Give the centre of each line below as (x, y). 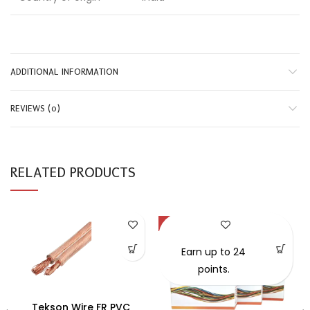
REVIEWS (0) (35, 109)
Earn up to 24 (214, 252)
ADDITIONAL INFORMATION (64, 72)
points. (213, 270)
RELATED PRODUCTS (73, 173)
